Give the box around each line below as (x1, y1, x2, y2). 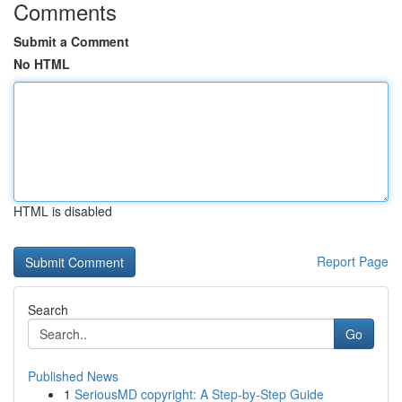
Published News (28, 367, 118, 385)
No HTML (13, 55, 70, 73)
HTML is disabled (13, 202, 112, 220)
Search (28, 301, 68, 319)
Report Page (317, 252, 389, 270)
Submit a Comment (13, 32, 129, 50)
